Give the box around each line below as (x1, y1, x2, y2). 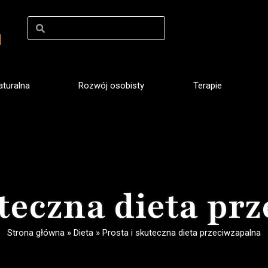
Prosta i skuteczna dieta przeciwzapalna (102, 227, 261, 238)
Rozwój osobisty (78, 80, 145, 92)
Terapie (193, 80, 222, 92)
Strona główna (7, 227, 65, 238)
